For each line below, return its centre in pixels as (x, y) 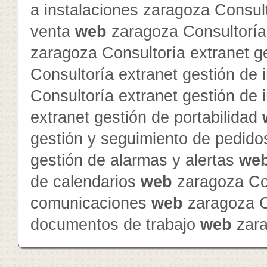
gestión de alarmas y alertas (135, 160)
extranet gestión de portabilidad (146, 117)
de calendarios (86, 182)
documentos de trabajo (115, 225)
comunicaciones (91, 203)
